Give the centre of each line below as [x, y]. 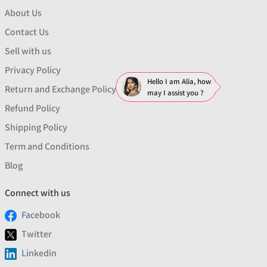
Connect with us [38, 193]
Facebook [41, 215]
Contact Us [27, 32]
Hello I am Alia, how [179, 82]
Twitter [37, 234]
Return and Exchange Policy [60, 89]
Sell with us [28, 51]
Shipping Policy [36, 128]
